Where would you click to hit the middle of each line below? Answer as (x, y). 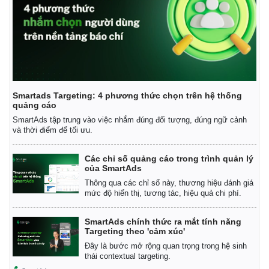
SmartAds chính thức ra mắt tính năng (163, 221)
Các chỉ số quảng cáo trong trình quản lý (169, 158)
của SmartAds (113, 168)
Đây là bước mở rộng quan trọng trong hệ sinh (166, 246)
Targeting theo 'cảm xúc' (135, 231)
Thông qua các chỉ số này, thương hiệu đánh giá (169, 183)
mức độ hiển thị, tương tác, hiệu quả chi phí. (163, 193)
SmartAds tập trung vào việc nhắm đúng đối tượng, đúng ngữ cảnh (130, 119)
